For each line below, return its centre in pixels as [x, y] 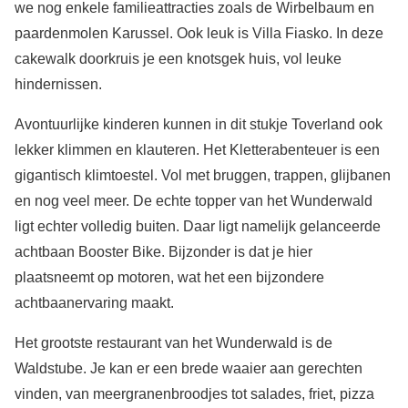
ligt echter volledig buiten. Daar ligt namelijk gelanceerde [198, 227]
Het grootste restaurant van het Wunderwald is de [173, 343]
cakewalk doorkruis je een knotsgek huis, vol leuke [178, 59]
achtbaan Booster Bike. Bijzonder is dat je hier [163, 252]
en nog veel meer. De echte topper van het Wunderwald [194, 201]
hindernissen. [58, 85]
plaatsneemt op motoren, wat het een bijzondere [169, 278]
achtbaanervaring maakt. [94, 303]
